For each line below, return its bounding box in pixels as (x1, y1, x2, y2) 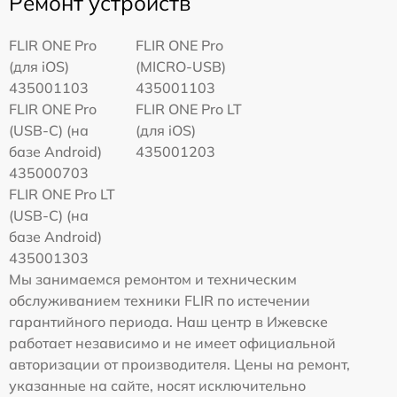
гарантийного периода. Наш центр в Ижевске (9, 313, 328, 331)
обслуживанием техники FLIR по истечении (9, 292, 310, 310)
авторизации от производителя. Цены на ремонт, (9, 355, 350, 374)
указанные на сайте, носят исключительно (9, 377, 306, 395)
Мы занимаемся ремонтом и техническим (9, 270, 297, 289)
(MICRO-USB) (136, 58, 227, 76)
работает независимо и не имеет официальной (9, 334, 336, 353)
